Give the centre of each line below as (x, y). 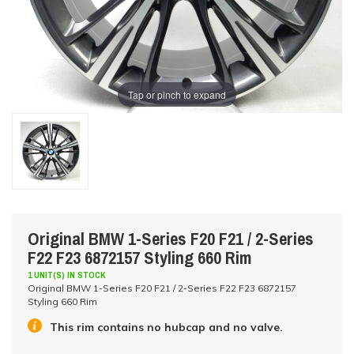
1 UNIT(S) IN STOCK (67, 275)
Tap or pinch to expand (177, 94)
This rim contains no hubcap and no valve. (166, 327)
